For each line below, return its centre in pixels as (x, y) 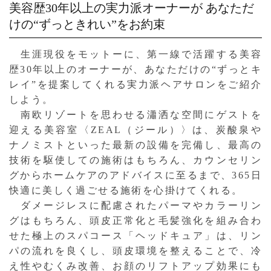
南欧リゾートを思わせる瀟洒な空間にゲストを (135, 114)
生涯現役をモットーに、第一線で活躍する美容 (135, 54)
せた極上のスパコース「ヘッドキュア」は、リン (135, 235)
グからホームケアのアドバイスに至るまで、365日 (135, 175)
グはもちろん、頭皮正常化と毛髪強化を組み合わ (135, 220)
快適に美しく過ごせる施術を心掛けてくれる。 (126, 190)
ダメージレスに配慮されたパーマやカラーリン (135, 205)
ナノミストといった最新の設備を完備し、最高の (135, 145)
